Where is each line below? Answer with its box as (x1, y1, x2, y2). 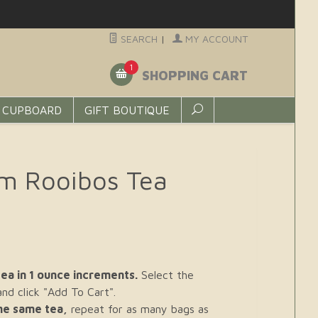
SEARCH (117, 33, 158, 45)
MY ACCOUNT (182, 33, 248, 45)
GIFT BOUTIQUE (84, 104, 170, 116)
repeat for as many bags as (67, 302, 209, 315)
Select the (138, 268, 194, 281)
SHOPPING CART (138, 68, 248, 84)
